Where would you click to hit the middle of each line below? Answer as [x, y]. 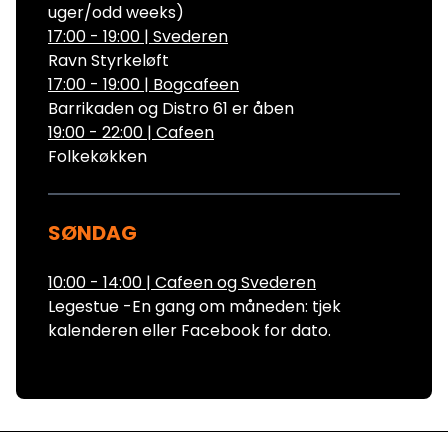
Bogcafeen [196, 84]
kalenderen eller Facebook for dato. [189, 330]
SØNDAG [92, 232]
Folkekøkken [97, 156]
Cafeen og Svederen [235, 282]
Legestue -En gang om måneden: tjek [194, 306]
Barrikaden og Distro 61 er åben [171, 108]
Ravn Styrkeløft [108, 60]
